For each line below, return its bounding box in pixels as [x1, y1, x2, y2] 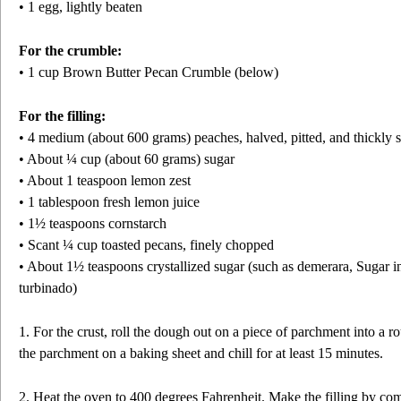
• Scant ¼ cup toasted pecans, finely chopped [19, 237, 274, 252]
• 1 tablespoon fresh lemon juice [19, 194, 200, 209]
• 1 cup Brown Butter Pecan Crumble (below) [19, 64, 278, 80]
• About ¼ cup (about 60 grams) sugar [19, 151, 238, 166]
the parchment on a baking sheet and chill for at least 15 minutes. [19, 346, 383, 361]
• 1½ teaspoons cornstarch [19, 216, 166, 231]
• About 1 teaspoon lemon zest [19, 173, 191, 188]
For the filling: [19, 108, 106, 124]
